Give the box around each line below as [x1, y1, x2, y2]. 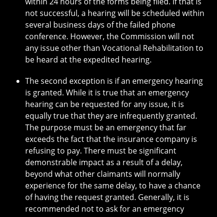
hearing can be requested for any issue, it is [25, 98, 184, 109]
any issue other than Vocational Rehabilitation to [25, 42, 203, 53]
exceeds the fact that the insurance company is [25, 133, 197, 144]
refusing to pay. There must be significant [25, 145, 176, 156]
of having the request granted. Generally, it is [25, 191, 189, 202]
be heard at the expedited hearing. [25, 54, 152, 65]
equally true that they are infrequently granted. [25, 110, 197, 121]
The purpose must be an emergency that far [25, 122, 186, 133]
